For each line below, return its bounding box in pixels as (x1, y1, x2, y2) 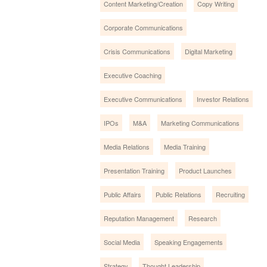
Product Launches (179, 165, 232, 175)
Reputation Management (104, 213, 175, 223)
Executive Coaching (104, 70, 162, 80)
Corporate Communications (104, 22, 184, 32)
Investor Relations (197, 94, 250, 104)
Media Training (164, 141, 206, 151)
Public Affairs (104, 189, 142, 199)
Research (188, 213, 218, 223)
